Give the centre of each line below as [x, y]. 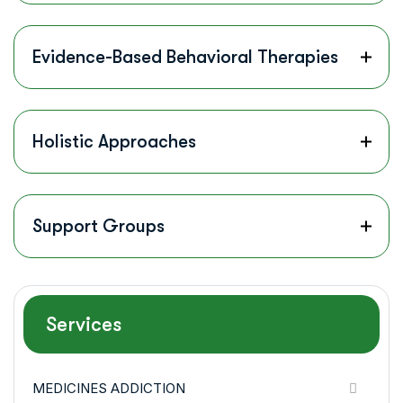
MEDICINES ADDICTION [109, 388]
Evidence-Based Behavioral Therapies [185, 58]
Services [84, 325]
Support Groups [99, 227]
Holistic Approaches [114, 142]
